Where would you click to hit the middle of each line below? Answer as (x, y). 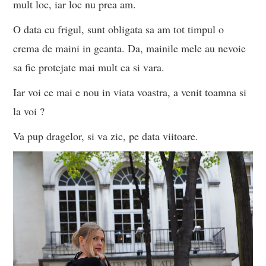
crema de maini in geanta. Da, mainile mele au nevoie (130, 48)
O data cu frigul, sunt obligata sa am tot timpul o (119, 29)
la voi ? (29, 111)
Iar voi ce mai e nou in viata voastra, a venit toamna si (130, 92)
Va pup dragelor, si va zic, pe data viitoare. (106, 136)
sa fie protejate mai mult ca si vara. (89, 67)
